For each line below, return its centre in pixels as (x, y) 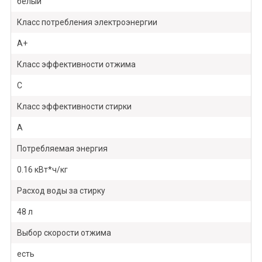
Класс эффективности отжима (76, 65)
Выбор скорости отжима (64, 233)
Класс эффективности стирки (74, 107)
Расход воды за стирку (61, 191)
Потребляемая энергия (62, 149)
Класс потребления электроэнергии (87, 23)
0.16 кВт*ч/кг (42, 170)
